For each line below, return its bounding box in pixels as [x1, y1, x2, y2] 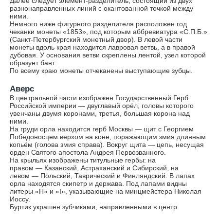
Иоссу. [10, 195, 30, 203]
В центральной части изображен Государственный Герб [10, 94, 188, 102]
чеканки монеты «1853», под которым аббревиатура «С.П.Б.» [10, 28, 207, 36]
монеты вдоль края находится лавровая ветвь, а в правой [10, 43, 195, 51]
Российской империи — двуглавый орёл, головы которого [10, 102, 194, 109]
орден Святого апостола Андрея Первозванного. [10, 148, 166, 156]
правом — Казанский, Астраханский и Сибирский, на [10, 164, 179, 172]
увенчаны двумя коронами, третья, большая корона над [10, 109, 190, 117]
